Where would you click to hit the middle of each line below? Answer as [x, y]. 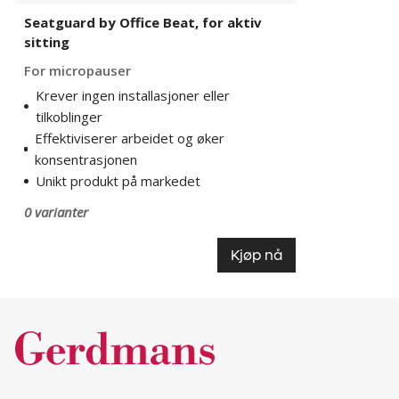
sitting [47, 42]
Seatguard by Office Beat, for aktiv [143, 22]
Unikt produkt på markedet [118, 181]
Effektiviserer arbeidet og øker [130, 138]
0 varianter [56, 212]
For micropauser [77, 70]
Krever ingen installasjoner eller [132, 95]
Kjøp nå [256, 255]
